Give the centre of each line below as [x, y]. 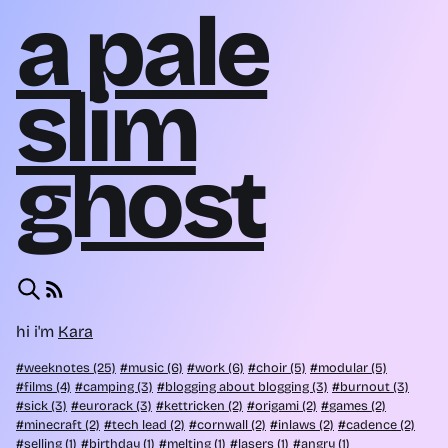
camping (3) [118, 386]
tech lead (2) [148, 424]
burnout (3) [374, 386]
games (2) [357, 405]
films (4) [47, 386]
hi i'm [37, 331]
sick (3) [45, 405]
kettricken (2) [203, 405]
